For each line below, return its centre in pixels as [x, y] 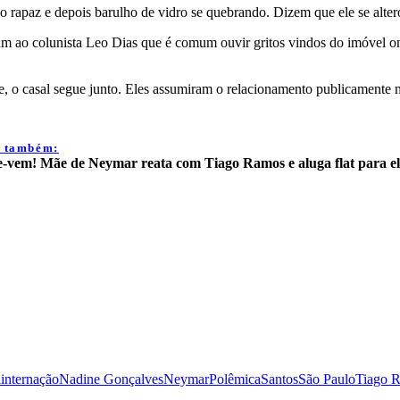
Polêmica [235, 379]
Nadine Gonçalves [111, 379]
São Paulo [327, 379]
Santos [279, 379]
